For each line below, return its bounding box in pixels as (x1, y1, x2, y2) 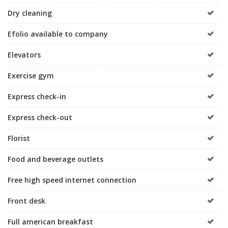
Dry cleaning (8, 8, 52, 18)
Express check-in (8, 91, 66, 101)
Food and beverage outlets (8, 154, 103, 164)
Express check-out (8, 112, 72, 122)
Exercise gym (8, 70, 54, 80)
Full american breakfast (8, 216, 93, 226)
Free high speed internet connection (8, 175, 136, 185)
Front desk (8, 195, 45, 206)
